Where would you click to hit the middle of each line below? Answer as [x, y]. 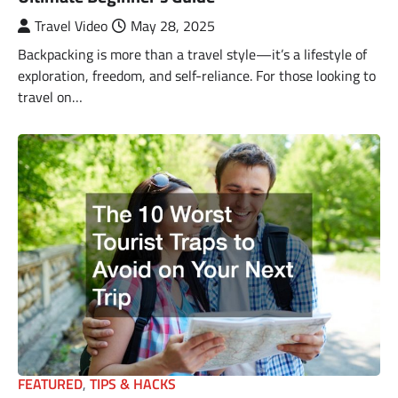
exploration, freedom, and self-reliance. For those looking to [197, 75]
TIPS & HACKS [133, 383]
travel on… [50, 96]
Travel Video [71, 25]
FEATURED [50, 383]
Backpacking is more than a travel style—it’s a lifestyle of [192, 54]
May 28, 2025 [173, 25]
